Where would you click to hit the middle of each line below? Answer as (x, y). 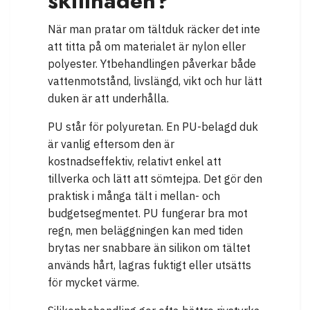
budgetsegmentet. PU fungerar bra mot (148, 213)
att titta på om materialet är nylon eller (147, 47)
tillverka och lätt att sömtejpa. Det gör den (155, 179)
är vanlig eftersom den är (111, 144)
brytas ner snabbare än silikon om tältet (149, 248)
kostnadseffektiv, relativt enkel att (135, 162)
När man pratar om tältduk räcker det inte (154, 29)
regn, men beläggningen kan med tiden (145, 231)
